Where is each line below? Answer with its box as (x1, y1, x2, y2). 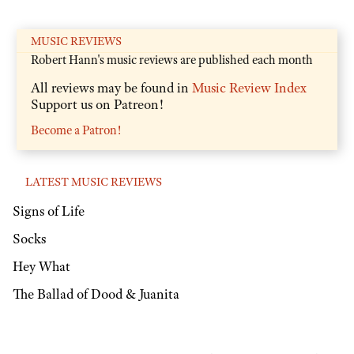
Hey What (13, 257, 70, 275)
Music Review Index (192, 78, 307, 96)
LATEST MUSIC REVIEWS (25, 174, 162, 189)
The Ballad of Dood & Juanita (13, 284, 179, 303)
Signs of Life (13, 202, 85, 220)
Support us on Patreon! (31, 95, 164, 113)
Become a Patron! (31, 122, 121, 138)
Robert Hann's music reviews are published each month (31, 51, 313, 68)
